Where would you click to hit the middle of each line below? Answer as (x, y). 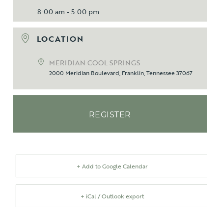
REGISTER (110, 114)
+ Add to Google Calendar (112, 166)
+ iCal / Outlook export (112, 196)
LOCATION (60, 39)
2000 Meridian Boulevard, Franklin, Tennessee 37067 (121, 72)
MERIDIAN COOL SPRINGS (94, 62)
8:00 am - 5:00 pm (68, 12)
